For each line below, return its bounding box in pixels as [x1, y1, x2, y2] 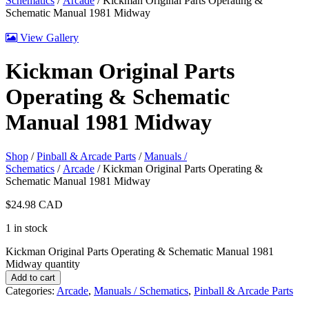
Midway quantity [6, 257, 80, 270]
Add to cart [11, 272, 55, 283]
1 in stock [6, 221, 48, 234]
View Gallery [17, 32, 79, 43]
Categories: [6, 284, 57, 297]
